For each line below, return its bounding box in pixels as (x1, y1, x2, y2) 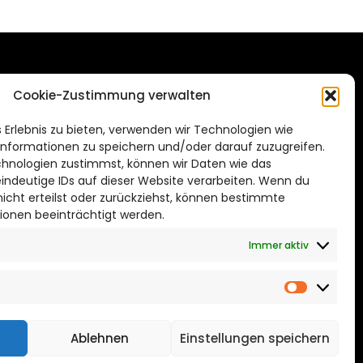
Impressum (77, 135, 145, 152)
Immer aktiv (249, 237, 309, 252)
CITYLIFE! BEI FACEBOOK (90, 213, 285, 237)
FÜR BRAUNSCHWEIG (90, 94, 259, 117)
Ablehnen (70, 329, 129, 347)
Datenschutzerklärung (77, 154, 211, 172)
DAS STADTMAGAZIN (90, 78, 262, 101)
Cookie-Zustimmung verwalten (12, 87, 211, 104)
